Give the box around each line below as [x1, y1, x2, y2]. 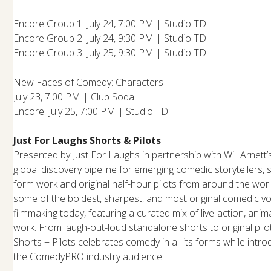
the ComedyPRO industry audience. [13, 249, 165, 263]
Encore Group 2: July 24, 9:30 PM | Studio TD [13, 31, 207, 45]
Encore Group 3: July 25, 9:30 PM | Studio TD [13, 45, 207, 59]
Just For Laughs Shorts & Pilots [13, 133, 162, 147]
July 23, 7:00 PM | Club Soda [13, 90, 135, 103]
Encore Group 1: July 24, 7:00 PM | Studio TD [13, 16, 207, 30]
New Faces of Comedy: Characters [13, 75, 164, 89]
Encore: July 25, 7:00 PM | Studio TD [13, 104, 169, 118]
